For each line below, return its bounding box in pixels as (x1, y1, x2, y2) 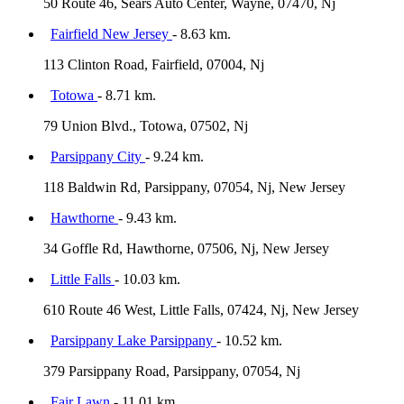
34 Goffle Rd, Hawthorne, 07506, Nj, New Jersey (43, 241, 329, 257)
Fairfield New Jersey (50, 26, 172, 42)
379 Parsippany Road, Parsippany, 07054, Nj (43, 363, 300, 380)
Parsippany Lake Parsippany (50, 333, 216, 349)
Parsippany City (50, 149, 145, 165)
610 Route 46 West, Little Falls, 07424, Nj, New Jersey (43, 302, 359, 318)
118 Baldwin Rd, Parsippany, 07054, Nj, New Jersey (43, 179, 345, 196)
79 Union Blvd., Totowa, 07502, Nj (43, 118, 248, 134)
